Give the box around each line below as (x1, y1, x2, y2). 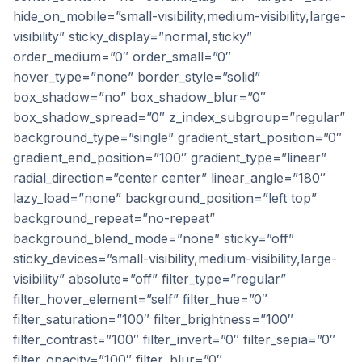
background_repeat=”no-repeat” (13, 210, 215, 226)
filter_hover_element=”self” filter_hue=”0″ (13, 291, 267, 307)
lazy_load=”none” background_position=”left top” (13, 190, 317, 206)
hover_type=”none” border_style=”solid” (13, 69, 260, 85)
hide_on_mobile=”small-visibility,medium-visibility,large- (13, 8, 346, 24)
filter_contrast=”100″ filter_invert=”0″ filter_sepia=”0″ (13, 331, 335, 347)
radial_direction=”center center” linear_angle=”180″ (13, 170, 326, 186)
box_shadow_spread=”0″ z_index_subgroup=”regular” (13, 109, 345, 125)
